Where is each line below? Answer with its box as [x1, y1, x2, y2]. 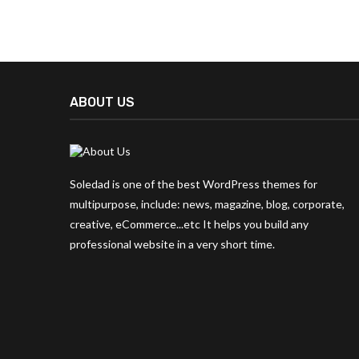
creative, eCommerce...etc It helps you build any [70, 217, 309, 232]
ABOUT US [70, 95, 135, 111]
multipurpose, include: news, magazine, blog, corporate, [70, 197, 345, 212]
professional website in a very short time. [70, 237, 275, 252]
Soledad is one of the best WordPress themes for [70, 177, 317, 192]
